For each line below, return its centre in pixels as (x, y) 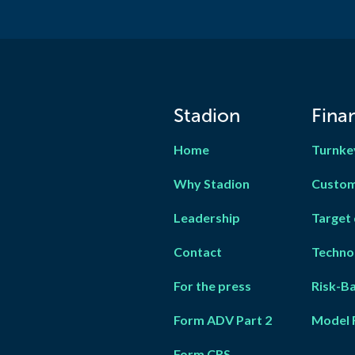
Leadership (207, 218)
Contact (198, 252)
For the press (212, 286)
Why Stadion (212, 183)
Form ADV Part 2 (223, 320)
